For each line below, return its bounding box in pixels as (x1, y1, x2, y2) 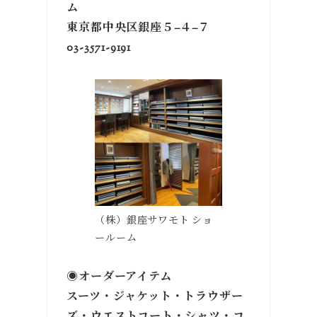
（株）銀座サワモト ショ (95, 214, 213, 229)
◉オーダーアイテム (67, 270, 172, 287)
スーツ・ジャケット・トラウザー (67, 289, 243, 306)
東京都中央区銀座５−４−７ (67, 20, 210, 37)
